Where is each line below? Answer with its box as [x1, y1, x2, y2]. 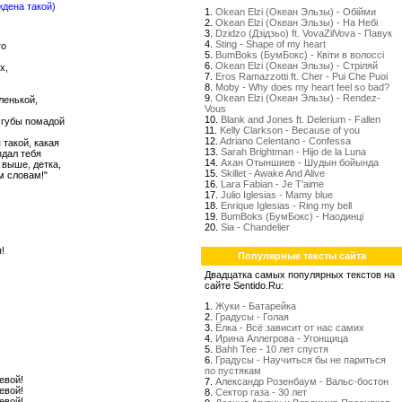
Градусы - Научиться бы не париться [215, 354, 386, 365]
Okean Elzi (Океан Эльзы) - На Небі [215, 17, 378, 28]
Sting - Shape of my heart [215, 39, 326, 49]
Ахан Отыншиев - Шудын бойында [221, 157, 379, 168]
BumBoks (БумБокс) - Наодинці [221, 211, 363, 222]
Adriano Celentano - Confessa [220, 135, 351, 146]
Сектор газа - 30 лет [215, 387, 307, 398]
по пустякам [205, 365, 261, 376]
